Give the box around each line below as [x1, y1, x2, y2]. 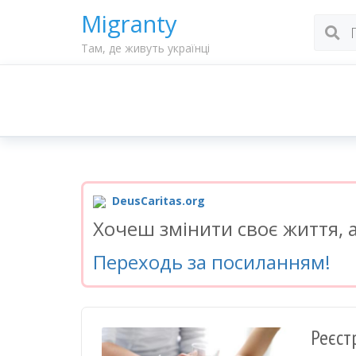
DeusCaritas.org [109, 193, 205, 208]
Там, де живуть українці [81, 41, 210, 56]
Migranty [81, 8, 177, 40]
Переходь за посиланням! [93, 249, 331, 275]
